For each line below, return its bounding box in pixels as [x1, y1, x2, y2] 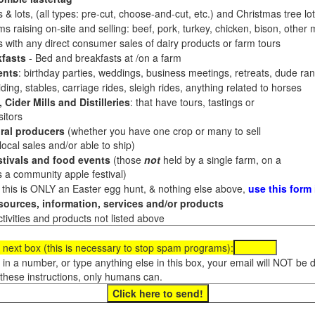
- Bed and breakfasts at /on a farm [25, 51, 181, 65]
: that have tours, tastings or [129, 95, 255, 109]
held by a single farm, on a [160, 153, 281, 167]
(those [110, 153, 144, 167]
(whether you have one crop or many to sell [64, 124, 261, 138]
